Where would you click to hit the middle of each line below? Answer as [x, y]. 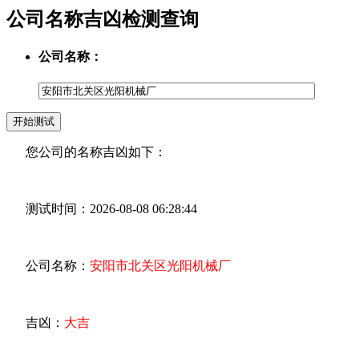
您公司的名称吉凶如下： [87, 152]
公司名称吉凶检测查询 [103, 19]
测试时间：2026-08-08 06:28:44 [102, 209]
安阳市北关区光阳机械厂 [160, 266]
